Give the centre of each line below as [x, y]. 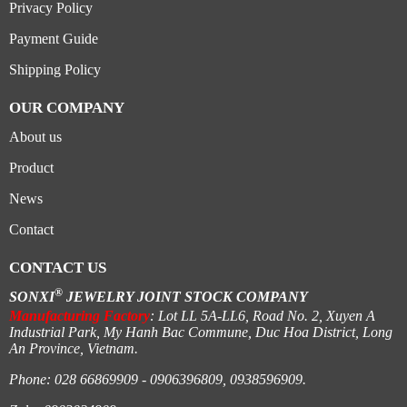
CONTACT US [58, 268]
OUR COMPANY [67, 108]
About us [35, 137]
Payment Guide [54, 39]
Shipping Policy [55, 70]
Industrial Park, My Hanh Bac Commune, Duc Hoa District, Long [201, 333]
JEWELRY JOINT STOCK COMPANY [185, 297]
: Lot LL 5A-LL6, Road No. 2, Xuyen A [263, 316]
